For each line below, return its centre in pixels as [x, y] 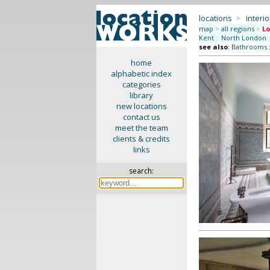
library [142, 95]
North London [243, 38]
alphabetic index [142, 74]
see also [213, 47]
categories [141, 84]
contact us [141, 117]
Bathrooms [249, 47]
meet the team [141, 128]
